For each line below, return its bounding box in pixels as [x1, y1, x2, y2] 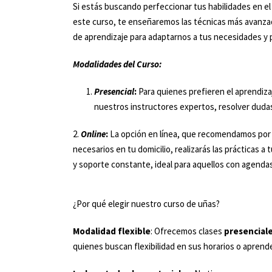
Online [81, 128, 106, 140]
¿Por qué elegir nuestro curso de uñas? [73, 198, 220, 209]
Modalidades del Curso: [73, 58, 161, 70]
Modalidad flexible [73, 225, 151, 237]
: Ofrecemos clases [151, 225, 224, 237]
